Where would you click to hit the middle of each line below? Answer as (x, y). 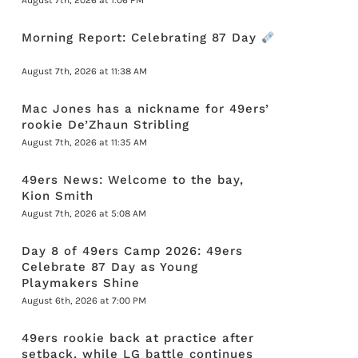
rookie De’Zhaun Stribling (106, 125)
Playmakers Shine (81, 283)
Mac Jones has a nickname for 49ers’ (146, 109)
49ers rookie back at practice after (138, 338)
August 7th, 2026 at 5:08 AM (84, 213)
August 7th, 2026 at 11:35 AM (85, 142)
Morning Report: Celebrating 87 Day (142, 38)
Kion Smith (58, 196)
